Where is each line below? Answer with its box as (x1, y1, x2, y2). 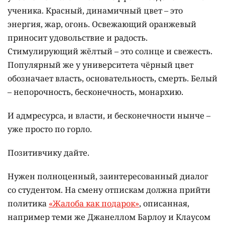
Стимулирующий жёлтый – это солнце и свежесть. (8, 45, 212, 57)
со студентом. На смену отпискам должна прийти (8, 184, 210, 195)
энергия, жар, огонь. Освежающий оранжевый (8, 18, 196, 30)
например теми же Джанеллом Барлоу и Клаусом (8, 211, 210, 222)
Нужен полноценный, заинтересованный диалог (8, 170, 208, 182)
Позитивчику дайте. (8, 147, 89, 158)
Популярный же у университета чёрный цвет (8, 59, 193, 70)
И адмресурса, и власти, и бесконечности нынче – (8, 109, 210, 121)
